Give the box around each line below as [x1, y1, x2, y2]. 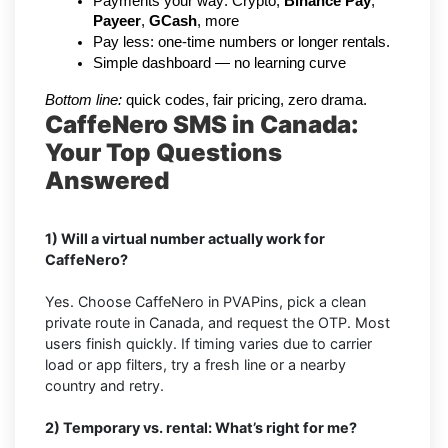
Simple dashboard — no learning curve [93, 55, 346, 72]
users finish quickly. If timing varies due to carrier [45, 335, 372, 353]
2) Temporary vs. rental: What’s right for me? [45, 419, 357, 437]
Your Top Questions [45, 138, 282, 168]
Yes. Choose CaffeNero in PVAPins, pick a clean [45, 293, 366, 311]
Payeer [93, 13, 141, 30]
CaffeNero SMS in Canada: [45, 110, 359, 140]
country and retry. [45, 377, 164, 395]
